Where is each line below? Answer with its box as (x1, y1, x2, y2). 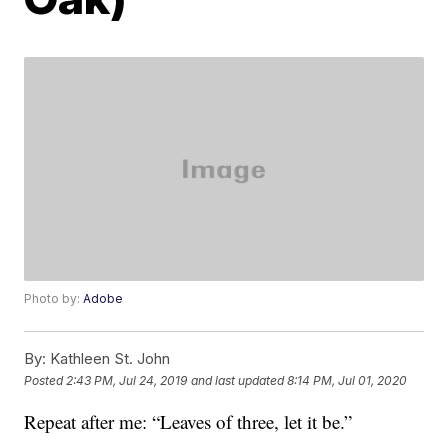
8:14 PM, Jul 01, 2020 (287, 372, 408, 388)
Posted (24, 372, 67, 388)
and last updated (191, 372, 285, 388)
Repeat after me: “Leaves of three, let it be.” (24, 409, 353, 435)
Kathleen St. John (46, 349, 171, 369)
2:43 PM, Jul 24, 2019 (66, 372, 188, 388)
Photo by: (24, 291, 84, 307)
